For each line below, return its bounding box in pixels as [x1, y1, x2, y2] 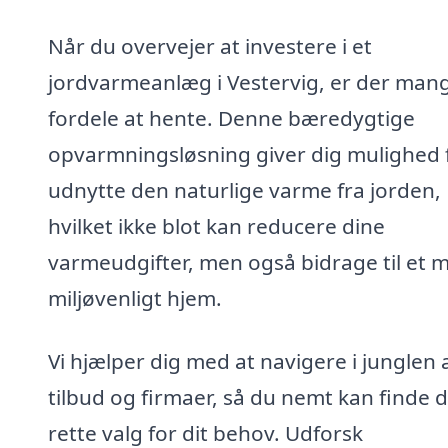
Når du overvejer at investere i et [48, 31, 372, 60]
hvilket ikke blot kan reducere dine [48, 211, 385, 240]
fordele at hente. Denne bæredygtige [48, 103, 415, 132]
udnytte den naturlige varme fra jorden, [48, 175, 441, 204]
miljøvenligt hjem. [48, 283, 222, 312]
